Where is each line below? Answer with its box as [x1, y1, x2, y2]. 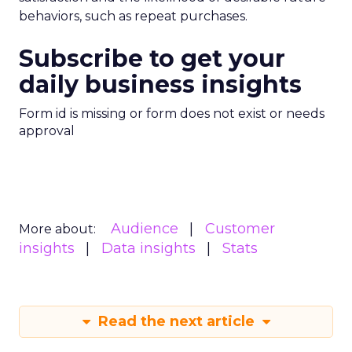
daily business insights [19, 70, 302, 99]
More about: [19, 222, 96, 236]
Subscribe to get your [19, 44, 285, 73]
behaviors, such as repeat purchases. [19, 9, 247, 24]
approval [19, 123, 75, 138]
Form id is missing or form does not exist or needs [19, 106, 324, 121]
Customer [205, 220, 275, 237]
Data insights [101, 240, 196, 257]
